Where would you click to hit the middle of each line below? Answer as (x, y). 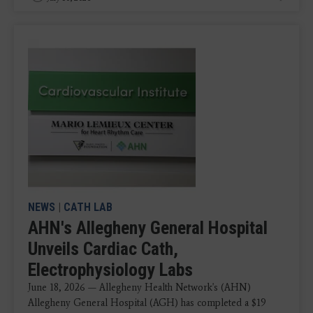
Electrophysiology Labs (110, 269)
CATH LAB (88, 207)
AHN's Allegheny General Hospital (148, 227)
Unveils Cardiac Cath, (103, 248)
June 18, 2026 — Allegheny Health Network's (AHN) (139, 287)
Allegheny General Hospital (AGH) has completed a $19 (147, 303)
